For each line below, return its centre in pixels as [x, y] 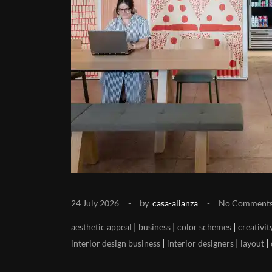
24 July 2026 [95, 203]
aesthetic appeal [101, 227]
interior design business [116, 243]
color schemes [204, 227]
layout [252, 243]
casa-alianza [175, 203]
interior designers [200, 243]
